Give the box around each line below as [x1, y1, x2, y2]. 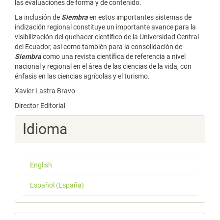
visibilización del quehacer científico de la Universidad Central [15, 33, 199, 41]
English [30, 161, 52, 169]
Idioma [23, 120, 67, 137]
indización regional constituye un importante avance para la [15, 23, 196, 31]
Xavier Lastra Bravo [15, 87, 75, 95]
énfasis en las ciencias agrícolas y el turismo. [15, 72, 150, 80]
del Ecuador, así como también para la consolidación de [15, 43, 182, 51]
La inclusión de [15, 13, 61, 21]
